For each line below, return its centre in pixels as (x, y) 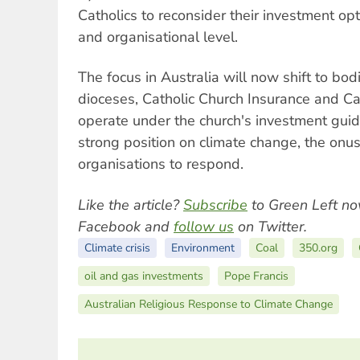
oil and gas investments (144, 276)
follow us (204, 226)
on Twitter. (270, 226)
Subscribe (215, 205)
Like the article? (131, 205)
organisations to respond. (161, 164)
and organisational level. (158, 37)
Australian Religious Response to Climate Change (209, 304)
